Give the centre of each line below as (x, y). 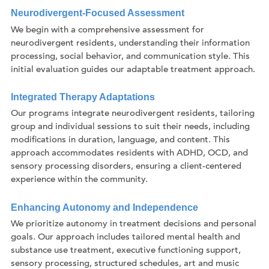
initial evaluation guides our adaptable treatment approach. (133, 70)
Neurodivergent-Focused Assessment (98, 13)
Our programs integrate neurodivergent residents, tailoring (133, 114)
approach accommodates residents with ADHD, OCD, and (129, 154)
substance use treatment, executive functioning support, (126, 251)
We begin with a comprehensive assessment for (107, 30)
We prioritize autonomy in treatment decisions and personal (134, 225)
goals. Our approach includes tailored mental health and (125, 238)
